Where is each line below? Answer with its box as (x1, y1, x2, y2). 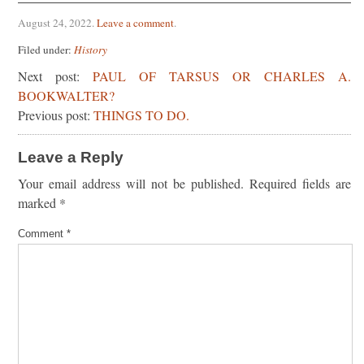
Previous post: (18, 106, 93, 123)
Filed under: (18, 41, 74, 57)
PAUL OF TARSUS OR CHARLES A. (93, 67, 351, 84)
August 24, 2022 (18, 15, 92, 30)
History (74, 41, 107, 57)
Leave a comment (97, 15, 174, 30)
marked (18, 193, 59, 211)
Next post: (18, 67, 93, 84)
